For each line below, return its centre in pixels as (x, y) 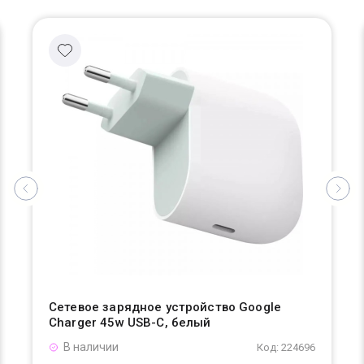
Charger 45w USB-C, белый (130, 323)
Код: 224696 (286, 347)
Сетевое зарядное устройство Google (165, 307)
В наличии (91, 347)
